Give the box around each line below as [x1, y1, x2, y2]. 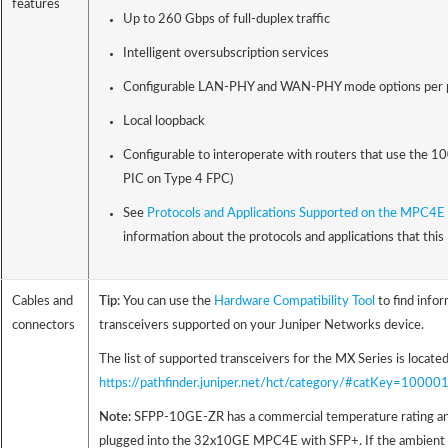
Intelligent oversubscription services [122, 47, 329, 61]
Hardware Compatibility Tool [214, 295, 378, 309]
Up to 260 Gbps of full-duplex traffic [122, 13, 330, 27]
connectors [12, 319, 75, 333]
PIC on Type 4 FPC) [122, 173, 233, 187]
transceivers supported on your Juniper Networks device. [99, 319, 424, 333]
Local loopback [122, 115, 205, 129]
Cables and [12, 295, 73, 309]
